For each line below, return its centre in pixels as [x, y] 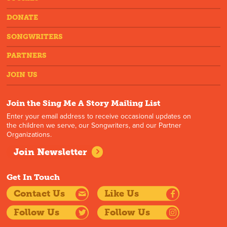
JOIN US [22, 75]
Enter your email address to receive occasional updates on [99, 116]
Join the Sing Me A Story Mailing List [84, 103]
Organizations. [29, 134]
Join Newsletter [50, 152]
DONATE [23, 18]
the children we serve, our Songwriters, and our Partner [94, 125]
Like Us [121, 194]
